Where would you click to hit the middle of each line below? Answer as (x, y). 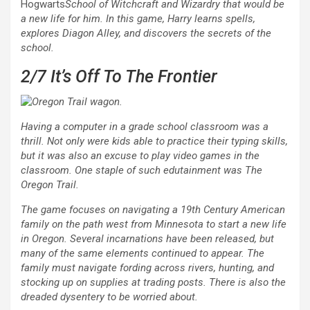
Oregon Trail (48, 185)
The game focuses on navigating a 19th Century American (153, 210)
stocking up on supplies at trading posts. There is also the (153, 283)
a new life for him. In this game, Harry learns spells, (138, 19)
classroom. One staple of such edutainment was (133, 171)
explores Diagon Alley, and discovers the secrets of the (146, 34)
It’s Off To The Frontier (134, 77)
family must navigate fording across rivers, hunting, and (147, 268)
